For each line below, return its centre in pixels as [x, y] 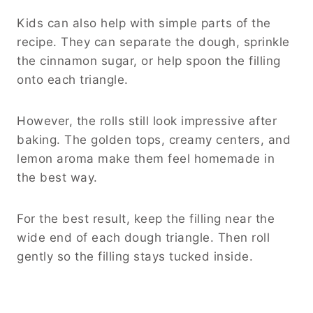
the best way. [57, 177]
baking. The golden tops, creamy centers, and [154, 139]
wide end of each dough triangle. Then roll [143, 237]
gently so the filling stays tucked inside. [135, 256]
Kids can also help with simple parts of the [144, 23]
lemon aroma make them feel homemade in [146, 158]
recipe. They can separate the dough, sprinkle [153, 42]
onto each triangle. [73, 79]
